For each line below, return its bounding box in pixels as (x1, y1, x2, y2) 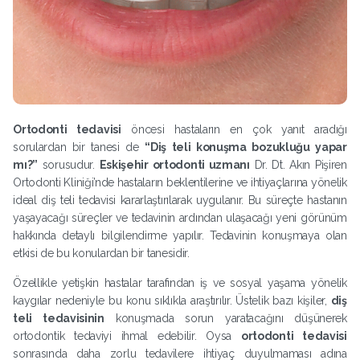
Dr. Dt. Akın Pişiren (249, 157, 347, 171)
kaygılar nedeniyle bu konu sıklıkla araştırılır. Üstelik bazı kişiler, (13, 293, 331, 307)
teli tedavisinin (13, 311, 104, 325)
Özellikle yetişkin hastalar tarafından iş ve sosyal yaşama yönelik (13, 276, 347, 289)
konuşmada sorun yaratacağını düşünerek (104, 311, 347, 325)
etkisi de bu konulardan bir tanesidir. (13, 246, 190, 260)
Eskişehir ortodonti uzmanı (99, 157, 250, 171)
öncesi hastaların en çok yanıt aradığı (121, 122, 347, 136)
